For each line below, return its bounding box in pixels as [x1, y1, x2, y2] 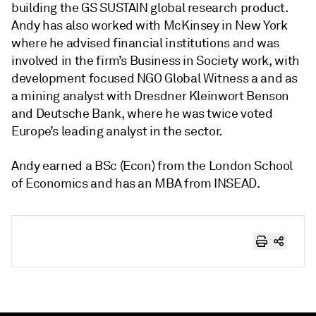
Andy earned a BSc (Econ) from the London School [11, 158, 293, 174]
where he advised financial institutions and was [11, 35, 280, 51]
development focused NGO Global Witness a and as [11, 71, 298, 86]
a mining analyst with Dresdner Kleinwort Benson [11, 88, 290, 104]
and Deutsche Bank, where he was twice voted [11, 106, 273, 121]
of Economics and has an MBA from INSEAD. [11, 176, 260, 191]
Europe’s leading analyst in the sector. [11, 123, 222, 139]
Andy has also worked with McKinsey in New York [11, 18, 288, 33]
